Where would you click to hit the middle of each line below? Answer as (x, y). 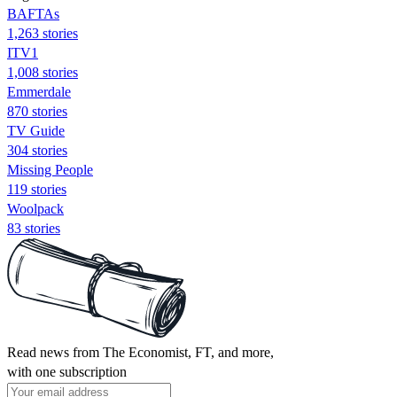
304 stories (37, 150)
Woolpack (35, 208)
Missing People (50, 169)
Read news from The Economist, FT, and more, (140, 352)
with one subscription (67, 371)
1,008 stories (43, 72)
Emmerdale (39, 91)
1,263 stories (43, 33)
